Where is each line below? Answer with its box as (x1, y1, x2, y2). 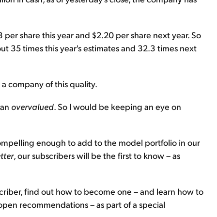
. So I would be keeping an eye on (54, 101, 181, 112)
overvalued (11, 101, 54, 112)
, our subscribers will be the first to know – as (14, 150, 180, 161)
